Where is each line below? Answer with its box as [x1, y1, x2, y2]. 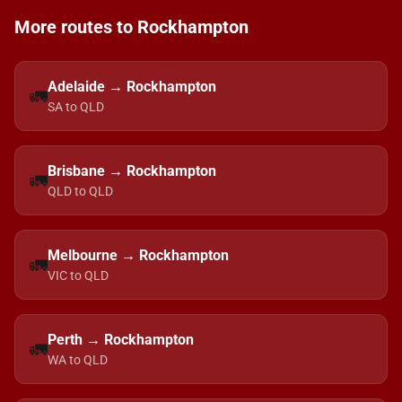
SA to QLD [48, 100, 104, 114]
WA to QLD [48, 353, 108, 367]
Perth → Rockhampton [48, 331, 194, 348]
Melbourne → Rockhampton [48, 247, 229, 264]
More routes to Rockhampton [14, 16, 249, 38]
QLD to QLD [48, 184, 113, 198]
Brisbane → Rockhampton [48, 162, 216, 179]
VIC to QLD [48, 268, 109, 283]
